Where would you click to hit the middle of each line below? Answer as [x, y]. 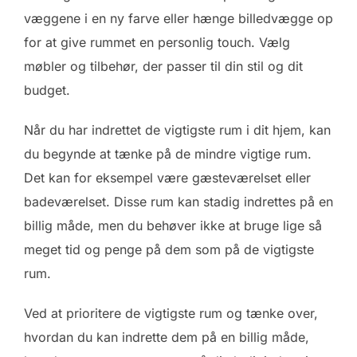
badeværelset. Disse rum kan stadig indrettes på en [178, 202]
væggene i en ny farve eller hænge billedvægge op [178, 19]
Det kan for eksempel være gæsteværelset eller [167, 178]
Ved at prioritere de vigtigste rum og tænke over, [171, 314]
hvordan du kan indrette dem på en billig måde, [167, 337]
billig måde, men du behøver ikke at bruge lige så [173, 226]
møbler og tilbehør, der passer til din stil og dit [163, 67]
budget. [47, 90]
